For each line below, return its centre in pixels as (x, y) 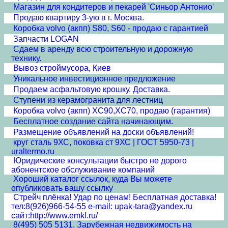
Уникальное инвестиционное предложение (94, 79)
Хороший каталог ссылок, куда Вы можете (93, 179)
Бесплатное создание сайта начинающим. (93, 121)
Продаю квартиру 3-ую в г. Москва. (79, 18)
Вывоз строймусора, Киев (62, 68)
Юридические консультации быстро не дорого (100, 161)
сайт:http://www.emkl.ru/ (54, 216)
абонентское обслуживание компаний (83, 170)
